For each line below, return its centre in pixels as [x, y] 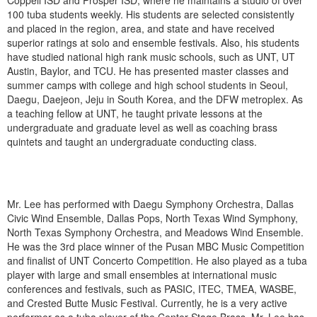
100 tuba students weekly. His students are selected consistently [151, 15]
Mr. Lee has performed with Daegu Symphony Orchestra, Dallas [150, 204]
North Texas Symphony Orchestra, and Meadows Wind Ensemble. [155, 232]
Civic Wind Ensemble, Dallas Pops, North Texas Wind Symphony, [152, 218]
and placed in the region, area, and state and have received [141, 29]
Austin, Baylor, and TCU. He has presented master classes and [148, 71]
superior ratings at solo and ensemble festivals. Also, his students [153, 43]
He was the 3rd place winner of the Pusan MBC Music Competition [156, 247]
